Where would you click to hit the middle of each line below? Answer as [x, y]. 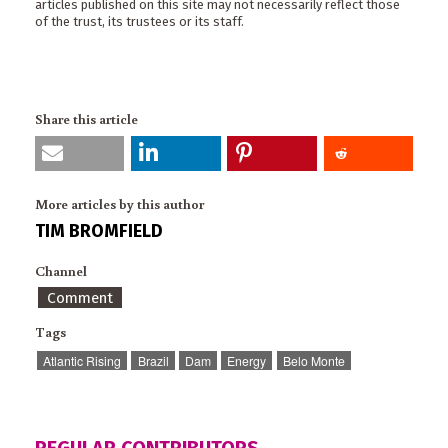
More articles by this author [119, 203]
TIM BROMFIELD [99, 230]
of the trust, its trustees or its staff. [139, 22]
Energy [247, 360]
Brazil [153, 360]
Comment [80, 297]
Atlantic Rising [82, 360]
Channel [61, 270]
